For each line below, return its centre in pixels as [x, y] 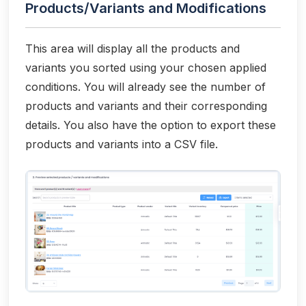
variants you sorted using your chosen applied [146, 67]
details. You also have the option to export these [151, 125]
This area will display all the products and [133, 48]
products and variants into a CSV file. [122, 144]
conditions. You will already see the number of [145, 86]
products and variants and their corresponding [146, 106]
